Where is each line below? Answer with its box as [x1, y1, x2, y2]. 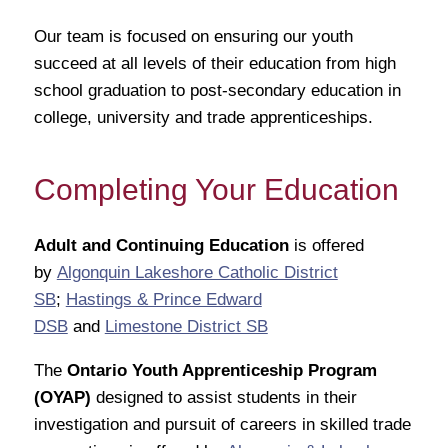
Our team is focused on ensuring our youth [33, 27, 353, 47]
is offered [288, 235, 364, 255]
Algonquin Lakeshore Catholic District [56, 262, 338, 282]
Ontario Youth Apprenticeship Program [66, 360, 377, 380]
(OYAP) [33, 387, 91, 407]
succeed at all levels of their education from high [33, 54, 396, 74]
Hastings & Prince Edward [65, 289, 262, 309]
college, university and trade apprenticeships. [33, 108, 383, 128]
